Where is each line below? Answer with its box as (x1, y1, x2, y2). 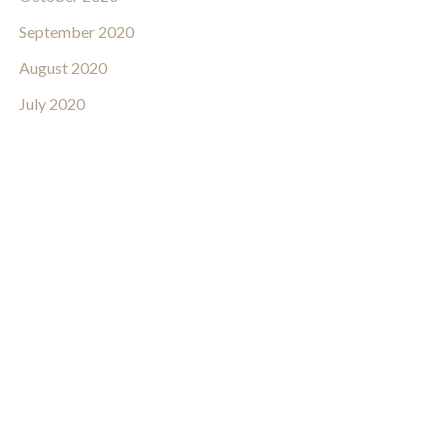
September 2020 (18, 22, 134, 42)
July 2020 (18, 94, 85, 114)
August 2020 (18, 58, 107, 78)
